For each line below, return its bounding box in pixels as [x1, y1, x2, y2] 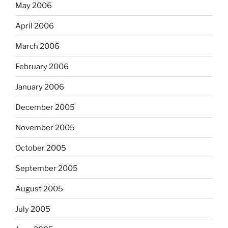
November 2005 [15, 123, 75, 132]
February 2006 [15, 62, 69, 71]
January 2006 [15, 82, 64, 92]
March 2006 [15, 41, 60, 51]
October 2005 [15, 143, 66, 153]
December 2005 [15, 102, 75, 112]
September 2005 [15, 163, 78, 173]
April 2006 [15, 21, 54, 31]
